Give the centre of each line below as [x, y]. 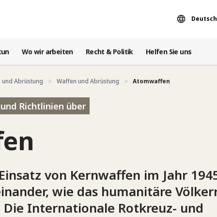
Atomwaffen [151, 81]
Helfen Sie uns [169, 51]
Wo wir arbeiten [47, 51]
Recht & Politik [109, 51]
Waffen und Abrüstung [88, 81]
